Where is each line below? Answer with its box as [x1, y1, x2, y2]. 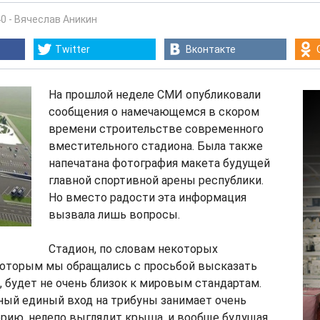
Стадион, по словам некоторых [49, 242, 218, 256]
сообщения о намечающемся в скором [49, 105, 259, 119]
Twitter [55, 44, 90, 55]
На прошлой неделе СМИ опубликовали [49, 88, 261, 101]
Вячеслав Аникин [14, 14, 97, 25]
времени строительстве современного [49, 122, 264, 136]
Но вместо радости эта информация [49, 191, 246, 204]
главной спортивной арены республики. [49, 174, 264, 187]
